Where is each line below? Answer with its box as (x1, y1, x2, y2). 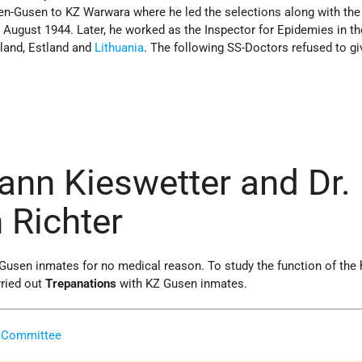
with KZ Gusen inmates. (116, 276, 248, 292)
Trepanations (45, 276, 117, 292)
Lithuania (95, 40, 145, 55)
